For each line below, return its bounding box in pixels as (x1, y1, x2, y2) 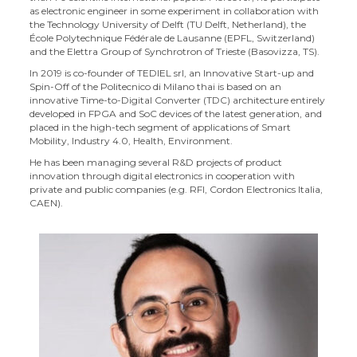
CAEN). (29, 197, 64, 209)
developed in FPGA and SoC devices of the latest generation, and (29, 108, 323, 120)
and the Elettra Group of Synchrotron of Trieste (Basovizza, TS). (29, 45, 320, 57)
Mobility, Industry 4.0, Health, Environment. (29, 135, 233, 147)
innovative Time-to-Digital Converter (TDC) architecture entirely (29, 94, 326, 106)
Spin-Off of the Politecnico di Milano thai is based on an (29, 80, 282, 92)
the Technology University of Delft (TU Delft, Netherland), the (29, 18, 307, 30)
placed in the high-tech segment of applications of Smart (29, 121, 292, 133)
